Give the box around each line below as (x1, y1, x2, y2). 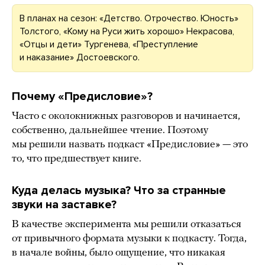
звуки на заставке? (12, 198, 117, 212)
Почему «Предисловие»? (12, 89, 153, 104)
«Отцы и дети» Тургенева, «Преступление (20, 38, 198, 51)
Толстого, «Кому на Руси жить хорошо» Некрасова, (20, 25, 234, 38)
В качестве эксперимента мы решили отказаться (12, 219, 241, 231)
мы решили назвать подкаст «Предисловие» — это (12, 139, 248, 151)
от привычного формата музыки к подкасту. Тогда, (12, 233, 247, 245)
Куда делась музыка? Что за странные (12, 183, 226, 198)
